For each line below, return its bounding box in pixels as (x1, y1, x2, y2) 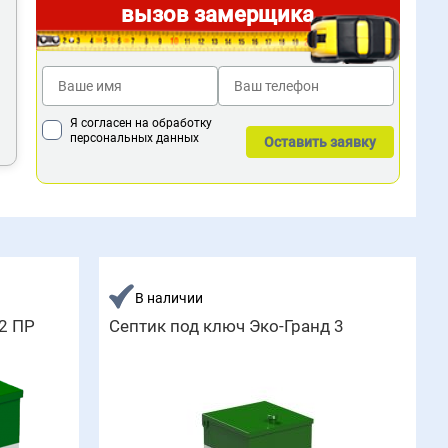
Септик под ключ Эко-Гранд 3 (109, 316, 345, 336)
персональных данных (69, 131, 199, 145)
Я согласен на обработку (69, 116, 212, 130)
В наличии (135, 290, 204, 306)
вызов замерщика (121, 2, 315, 27)
